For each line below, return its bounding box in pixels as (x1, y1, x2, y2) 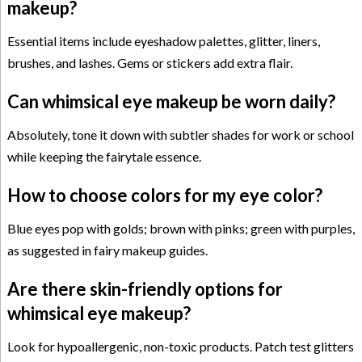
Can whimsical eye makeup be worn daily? (6, 90, 335, 113)
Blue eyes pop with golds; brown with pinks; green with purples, (6, 221, 355, 237)
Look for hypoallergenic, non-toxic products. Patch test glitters (6, 339, 354, 355)
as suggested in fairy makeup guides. (6, 242, 208, 259)
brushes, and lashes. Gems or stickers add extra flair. (6, 55, 293, 71)
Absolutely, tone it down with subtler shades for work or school (6, 127, 354, 143)
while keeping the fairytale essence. (6, 149, 201, 165)
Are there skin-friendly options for (6, 278, 283, 301)
